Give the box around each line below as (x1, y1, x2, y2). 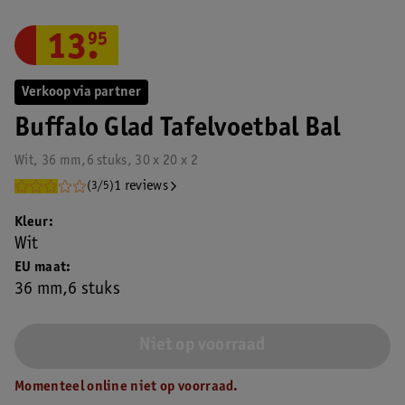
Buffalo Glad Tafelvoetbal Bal (14, 116, 341, 143)
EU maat (14, 260, 67, 275)
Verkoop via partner (22, 84, 141, 99)
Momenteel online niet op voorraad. (14, 380, 238, 394)
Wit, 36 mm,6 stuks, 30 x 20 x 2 (14, 154, 198, 168)
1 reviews (114, 179, 168, 193)
